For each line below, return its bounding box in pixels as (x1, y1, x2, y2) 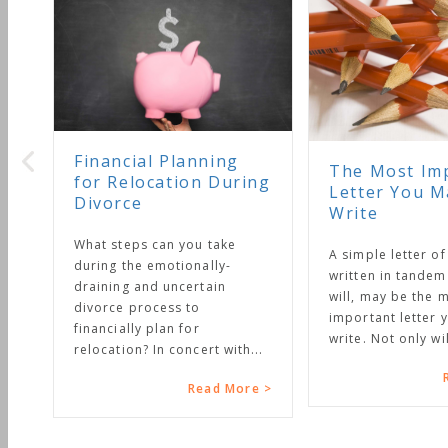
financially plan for (9, 319, 136, 337)
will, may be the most (264, 287, 407, 305)
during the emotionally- (9, 256, 167, 274)
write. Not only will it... (264, 329, 415, 347)
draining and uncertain (9, 277, 162, 295)
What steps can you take (9, 235, 172, 253)
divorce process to (9, 298, 137, 316)
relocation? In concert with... (9, 340, 200, 358)
